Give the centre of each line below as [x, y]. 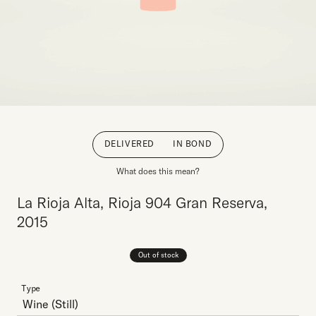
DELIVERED [129, 144]
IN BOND [193, 144]
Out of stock [158, 255]
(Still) [63, 304]
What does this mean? [158, 171]
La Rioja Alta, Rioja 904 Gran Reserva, [142, 202]
